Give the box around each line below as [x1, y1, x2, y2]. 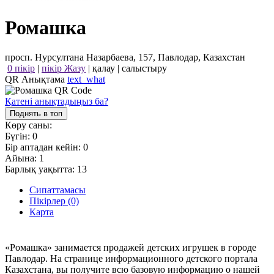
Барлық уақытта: [5, 164, 77, 175]
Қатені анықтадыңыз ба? [5, 96, 108, 107]
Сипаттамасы [29, 185, 86, 196]
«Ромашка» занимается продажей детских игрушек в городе [5, 242, 256, 253]
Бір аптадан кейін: [5, 142, 83, 153]
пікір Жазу [42, 63, 86, 74]
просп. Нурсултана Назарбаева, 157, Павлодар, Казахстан [5, 52, 245, 63]
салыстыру [122, 63, 167, 74]
